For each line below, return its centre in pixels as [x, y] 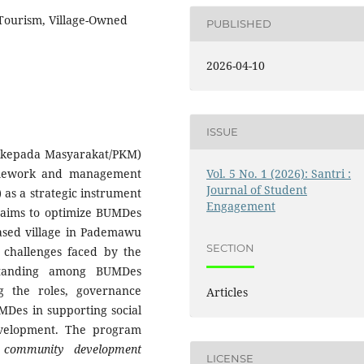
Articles [227, 292]
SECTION [231, 248]
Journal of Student [257, 189]
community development [73, 349]
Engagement [241, 206]
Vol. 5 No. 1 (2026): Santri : [279, 173]
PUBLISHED [239, 24]
